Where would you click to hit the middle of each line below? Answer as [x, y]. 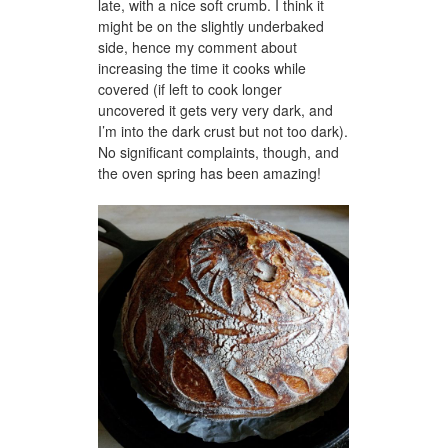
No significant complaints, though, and [218, 151]
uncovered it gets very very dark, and [215, 109]
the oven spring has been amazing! [209, 172]
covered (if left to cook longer [190, 88]
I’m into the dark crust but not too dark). [223, 130]
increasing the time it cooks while [202, 67]
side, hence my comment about [197, 46]
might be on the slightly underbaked [211, 25]
